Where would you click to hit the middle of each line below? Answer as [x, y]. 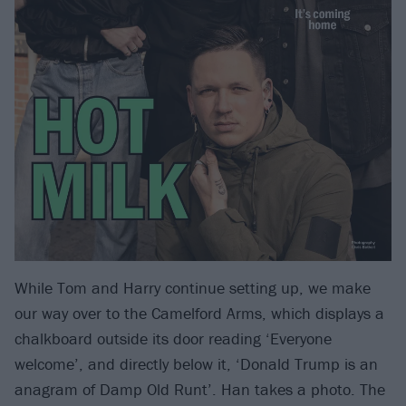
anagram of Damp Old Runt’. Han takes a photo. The [200, 390]
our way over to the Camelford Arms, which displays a [199, 314]
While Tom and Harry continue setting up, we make [193, 288]
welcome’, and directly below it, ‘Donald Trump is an [196, 364]
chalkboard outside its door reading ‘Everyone [173, 339]
